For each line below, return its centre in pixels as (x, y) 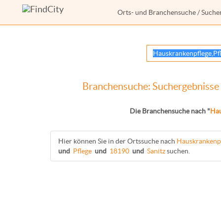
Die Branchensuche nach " (170, 111)
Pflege (82, 151)
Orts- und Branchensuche (157, 12)
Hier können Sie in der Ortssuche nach (117, 141)
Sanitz (156, 151)
